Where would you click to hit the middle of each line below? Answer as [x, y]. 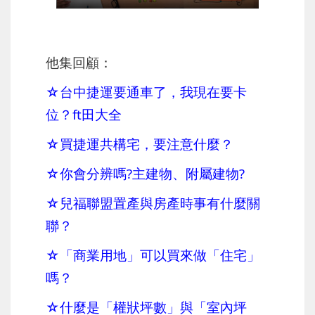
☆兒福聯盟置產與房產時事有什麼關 [153, 202]
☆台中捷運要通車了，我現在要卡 [146, 91]
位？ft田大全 [84, 114]
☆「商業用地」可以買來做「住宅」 [153, 255]
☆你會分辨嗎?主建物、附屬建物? [145, 173]
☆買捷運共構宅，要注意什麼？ [140, 143]
